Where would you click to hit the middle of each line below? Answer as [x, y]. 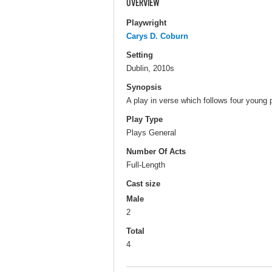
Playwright [146, 22]
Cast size [143, 184]
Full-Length [146, 165]
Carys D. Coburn [157, 36]
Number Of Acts [156, 152]
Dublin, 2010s [150, 68]
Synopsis [144, 87]
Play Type [144, 120]
